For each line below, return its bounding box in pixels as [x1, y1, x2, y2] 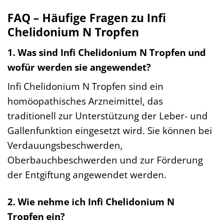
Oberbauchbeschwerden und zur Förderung [7, 153, 203, 167]
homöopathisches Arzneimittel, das [7, 94, 163, 108]
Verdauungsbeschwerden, [7, 138, 123, 152]
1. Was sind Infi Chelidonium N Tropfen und [7, 45, 206, 59]
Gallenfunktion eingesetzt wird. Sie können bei [7, 124, 212, 137]
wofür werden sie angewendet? [7, 60, 151, 74]
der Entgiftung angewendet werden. [7, 168, 166, 182]
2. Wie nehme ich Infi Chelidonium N [7, 195, 174, 209]
